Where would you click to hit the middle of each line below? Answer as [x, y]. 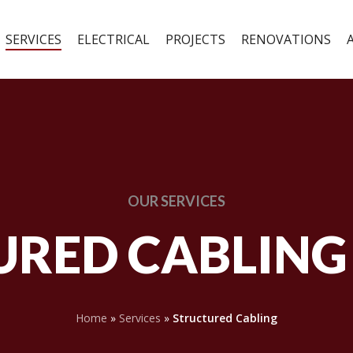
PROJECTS [195, 39]
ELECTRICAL [113, 39]
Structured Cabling [225, 318]
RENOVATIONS [286, 39]
